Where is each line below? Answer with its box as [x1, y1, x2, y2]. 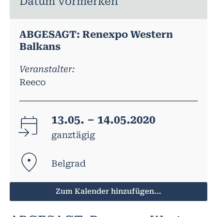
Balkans [19, 40, 61, 52]
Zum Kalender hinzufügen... [56, 186, 161, 196]
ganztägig [51, 130, 95, 140]
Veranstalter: [19, 63, 75, 74]
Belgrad [51, 158, 86, 169]
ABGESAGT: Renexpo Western [19, 28, 173, 40]
